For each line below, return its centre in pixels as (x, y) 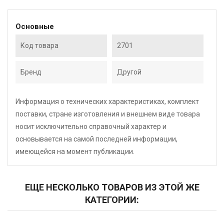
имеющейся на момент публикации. (75, 151)
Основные (35, 26)
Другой (129, 72)
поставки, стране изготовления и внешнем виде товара (108, 114)
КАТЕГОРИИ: (112, 200)
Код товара (39, 45)
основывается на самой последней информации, (96, 139)
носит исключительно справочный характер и (91, 126)
